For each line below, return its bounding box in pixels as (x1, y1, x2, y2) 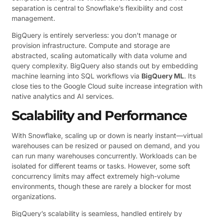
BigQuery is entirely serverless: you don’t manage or (12, 31, 177, 40)
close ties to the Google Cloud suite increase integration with (12, 82, 202, 91)
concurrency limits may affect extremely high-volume (12, 171, 180, 180)
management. (12, 14, 55, 22)
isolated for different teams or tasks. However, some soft (12, 161, 190, 170)
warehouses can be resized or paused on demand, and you (12, 141, 200, 150)
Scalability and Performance (12, 107, 187, 124)
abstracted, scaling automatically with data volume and (12, 51, 187, 60)
